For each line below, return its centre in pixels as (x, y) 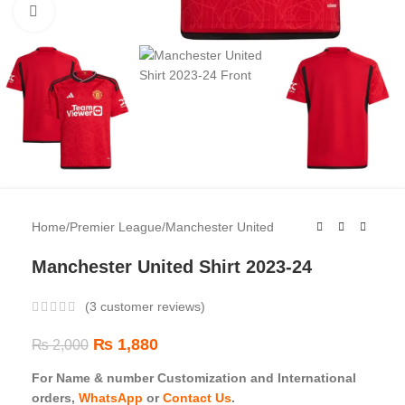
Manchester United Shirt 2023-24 (172, 267)
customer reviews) (151, 307)
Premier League (116, 227)
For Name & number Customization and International (194, 377)
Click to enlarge (98, 11)
